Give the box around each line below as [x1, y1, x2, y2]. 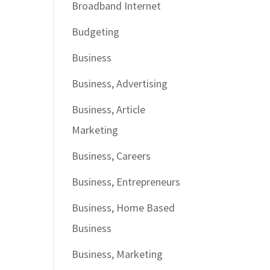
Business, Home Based [72, 201, 175, 215]
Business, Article [72, 102, 146, 116]
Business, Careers [72, 149, 151, 163]
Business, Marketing [72, 247, 163, 261]
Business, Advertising [72, 77, 168, 90]
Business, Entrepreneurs [72, 175, 181, 189]
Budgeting [72, 25, 120, 39]
